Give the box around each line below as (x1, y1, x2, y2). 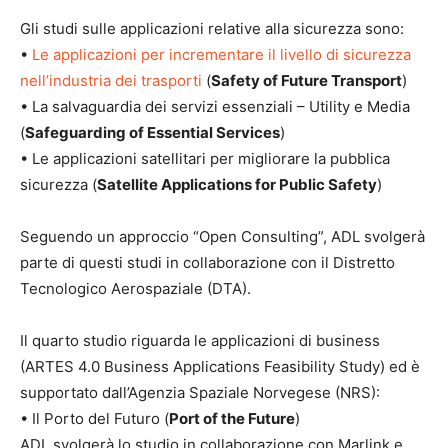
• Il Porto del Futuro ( (20, 409, 169, 428)
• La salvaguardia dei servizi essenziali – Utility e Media (20, 97, 410, 116)
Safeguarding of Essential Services (25, 123, 280, 142)
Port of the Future (169, 409, 295, 428)
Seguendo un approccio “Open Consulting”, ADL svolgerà (20, 227, 425, 246)
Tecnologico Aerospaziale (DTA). (20, 279, 251, 298)
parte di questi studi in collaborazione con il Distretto (20, 253, 395, 272)
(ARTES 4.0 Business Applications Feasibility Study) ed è (20, 357, 420, 376)
